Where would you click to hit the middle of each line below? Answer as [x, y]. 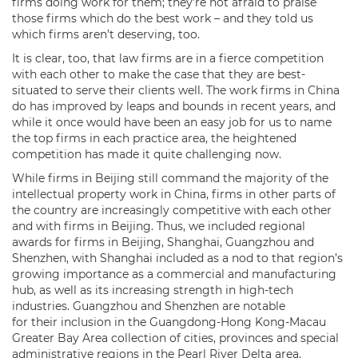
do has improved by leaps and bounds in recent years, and [174, 106]
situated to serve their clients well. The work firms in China [176, 90]
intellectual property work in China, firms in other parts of [174, 194]
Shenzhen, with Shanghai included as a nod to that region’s [177, 258]
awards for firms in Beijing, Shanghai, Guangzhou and [163, 242]
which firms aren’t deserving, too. [109, 34]
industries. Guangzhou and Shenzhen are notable [149, 306]
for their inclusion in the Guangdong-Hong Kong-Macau [169, 322]
